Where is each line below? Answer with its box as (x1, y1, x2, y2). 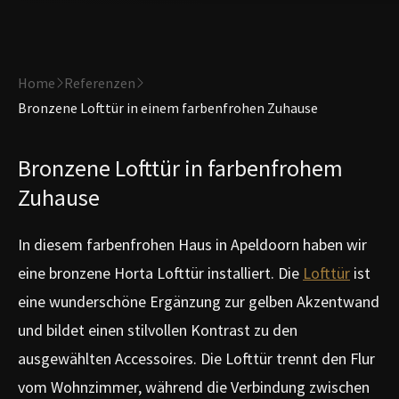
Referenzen (64, 74, 135, 92)
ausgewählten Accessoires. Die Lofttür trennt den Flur (18, 348, 375, 370)
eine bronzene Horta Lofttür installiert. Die (18, 263, 303, 284)
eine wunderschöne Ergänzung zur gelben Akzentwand (18, 291, 379, 313)
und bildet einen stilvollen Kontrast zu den (18, 320, 297, 341)
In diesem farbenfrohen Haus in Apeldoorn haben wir (18, 234, 367, 256)
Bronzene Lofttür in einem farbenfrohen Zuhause (18, 99, 318, 117)
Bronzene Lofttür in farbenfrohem (18, 152, 343, 183)
